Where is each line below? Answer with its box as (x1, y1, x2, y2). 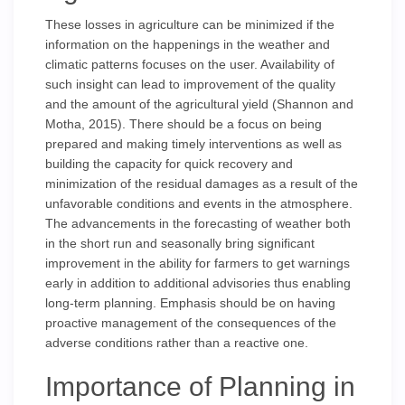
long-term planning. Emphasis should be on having (45, 296, 335, 310)
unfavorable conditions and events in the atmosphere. (45, 196, 353, 211)
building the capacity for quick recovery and (45, 156, 293, 171)
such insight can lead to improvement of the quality (45, 77, 335, 91)
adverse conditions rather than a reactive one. (45, 335, 308, 350)
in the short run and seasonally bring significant (45, 236, 315, 250)
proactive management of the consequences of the (45, 316, 336, 330)
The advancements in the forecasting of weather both (45, 216, 351, 231)
